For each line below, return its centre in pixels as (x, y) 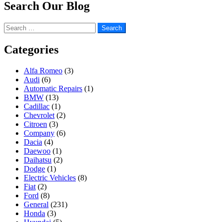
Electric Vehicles (50, 177)
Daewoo (37, 151)
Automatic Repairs (53, 88)
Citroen (35, 124)
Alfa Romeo (43, 70)
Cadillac (37, 106)
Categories (31, 49)
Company (39, 133)
